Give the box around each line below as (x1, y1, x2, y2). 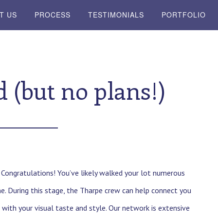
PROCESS (34, 9, 71, 19)
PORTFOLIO (161, 9, 206, 19)
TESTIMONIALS (88, 9, 144, 19)
